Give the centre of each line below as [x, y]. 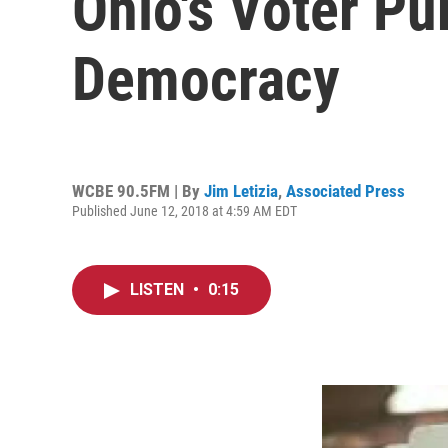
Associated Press [345, 190]
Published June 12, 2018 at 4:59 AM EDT [184, 210]
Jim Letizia [241, 190]
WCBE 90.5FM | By [138, 190]
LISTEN [159, 289]
